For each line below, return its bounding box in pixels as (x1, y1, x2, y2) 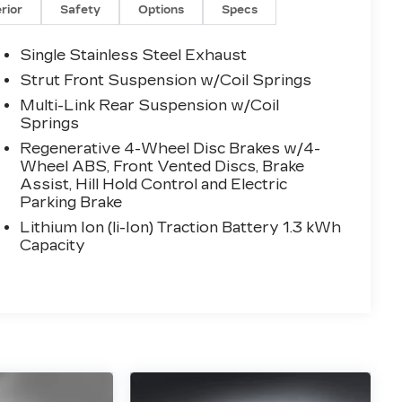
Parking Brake (20, 194, 123, 212)
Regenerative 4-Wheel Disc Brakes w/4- (20, 140, 321, 158)
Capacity (20, 237, 86, 255)
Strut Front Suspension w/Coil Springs (20, 72, 312, 90)
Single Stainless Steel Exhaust (20, 47, 248, 65)
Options (138, 4, 185, 17)
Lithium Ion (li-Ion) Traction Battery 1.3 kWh (20, 219, 342, 237)
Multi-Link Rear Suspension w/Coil (20, 97, 280, 115)
